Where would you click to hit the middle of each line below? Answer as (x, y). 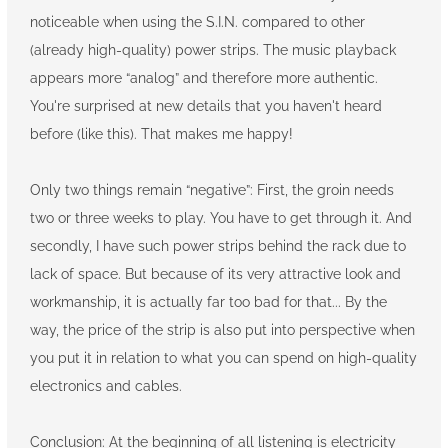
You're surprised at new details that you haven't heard (205, 106)
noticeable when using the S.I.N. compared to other (197, 22)
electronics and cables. (105, 386)
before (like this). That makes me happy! (161, 134)
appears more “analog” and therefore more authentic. (203, 78)
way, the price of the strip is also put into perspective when (222, 330)
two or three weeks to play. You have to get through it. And (220, 218)
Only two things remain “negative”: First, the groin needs (211, 190)
